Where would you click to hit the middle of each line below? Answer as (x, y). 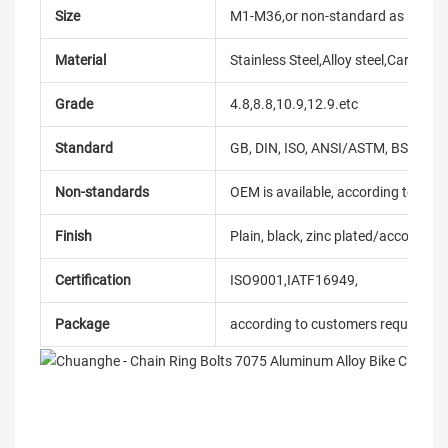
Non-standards (102, 192)
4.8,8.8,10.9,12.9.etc (294, 104)
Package (82, 324)
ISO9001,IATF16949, (294, 280)
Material (80, 60)
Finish (73, 236)
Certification (93, 280)
